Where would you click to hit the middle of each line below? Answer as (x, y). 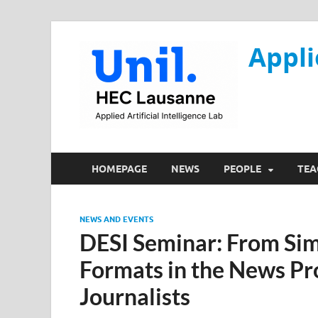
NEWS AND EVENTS (116, 219)
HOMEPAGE (119, 169)
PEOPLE (242, 169)
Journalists (135, 296)
